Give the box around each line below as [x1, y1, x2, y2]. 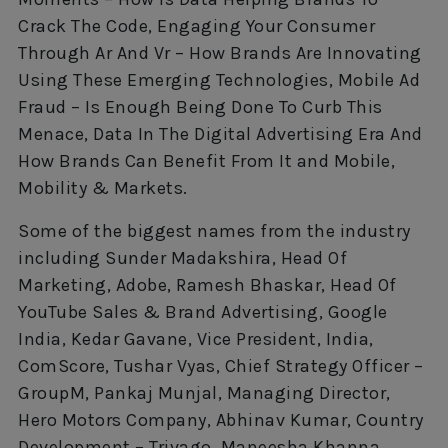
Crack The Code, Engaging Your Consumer [18, 14, 375, 37]
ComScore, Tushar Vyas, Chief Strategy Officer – [18, 354, 424, 377]
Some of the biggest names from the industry [18, 219, 411, 242]
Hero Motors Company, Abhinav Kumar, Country [18, 408, 424, 431]
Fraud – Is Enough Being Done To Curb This [18, 95, 383, 118]
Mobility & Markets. [18, 176, 188, 199]
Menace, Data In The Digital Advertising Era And [18, 122, 423, 145]
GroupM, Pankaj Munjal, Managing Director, [18, 381, 391, 404]
